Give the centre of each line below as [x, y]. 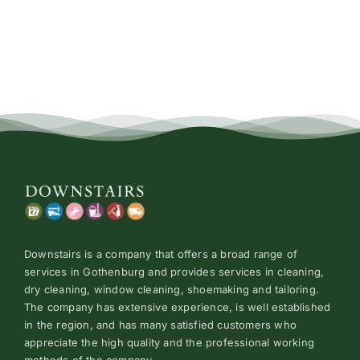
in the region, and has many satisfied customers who [160, 324]
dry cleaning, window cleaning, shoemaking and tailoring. [172, 289]
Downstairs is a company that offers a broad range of [161, 254]
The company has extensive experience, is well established [178, 307]
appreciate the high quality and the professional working [169, 342]
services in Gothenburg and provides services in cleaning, [174, 271]
